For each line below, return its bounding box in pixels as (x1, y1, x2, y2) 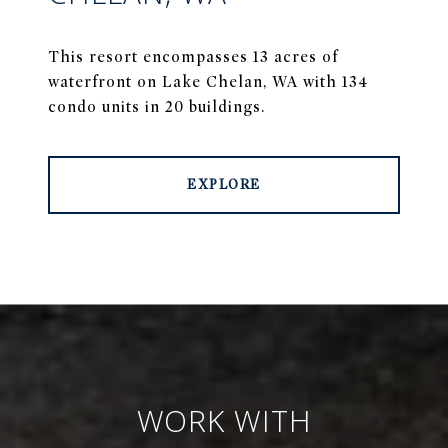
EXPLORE (187, 176, 261, 194)
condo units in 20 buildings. (48, 98, 265, 117)
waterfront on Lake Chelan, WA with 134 (48, 73, 368, 92)
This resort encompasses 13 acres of (48, 48, 338, 67)
